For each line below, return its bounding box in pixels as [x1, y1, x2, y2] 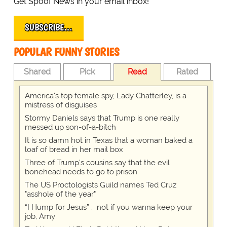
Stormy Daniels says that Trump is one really [24, 113, 179, 123]
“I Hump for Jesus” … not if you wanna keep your [24, 203, 193, 212]
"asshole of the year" [24, 190, 96, 199]
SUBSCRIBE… [24, 22, 72, 33]
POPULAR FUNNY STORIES [13, 45, 119, 59]
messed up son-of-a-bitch [24, 123, 116, 132]
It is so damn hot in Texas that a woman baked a [24, 136, 193, 145]
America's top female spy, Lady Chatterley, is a [24, 91, 186, 101]
